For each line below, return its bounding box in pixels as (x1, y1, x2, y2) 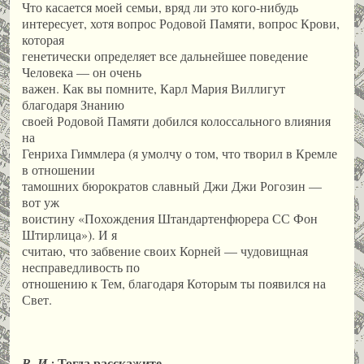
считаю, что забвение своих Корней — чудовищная (22, 241, 308, 259)
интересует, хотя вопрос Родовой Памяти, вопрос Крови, (22, 14, 340, 32)
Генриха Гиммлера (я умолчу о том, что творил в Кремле (22, 144, 337, 162)
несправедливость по (22, 258, 140, 275)
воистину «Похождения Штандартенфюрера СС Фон (22, 209, 318, 227)
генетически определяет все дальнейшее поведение (22, 46, 308, 64)
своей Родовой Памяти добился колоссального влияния (22, 111, 331, 129)
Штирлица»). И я (22, 225, 117, 243)
